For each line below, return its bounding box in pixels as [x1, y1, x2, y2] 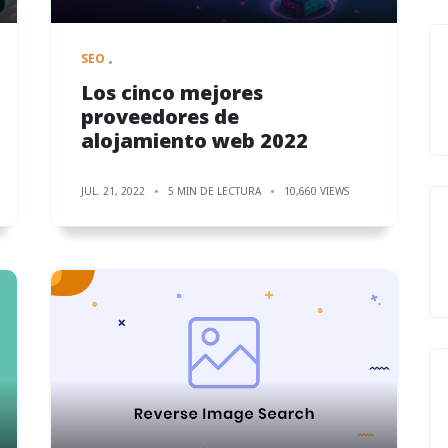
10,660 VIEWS [284, 183, 349, 198]
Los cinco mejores [81, 78, 263, 106]
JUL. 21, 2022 [81, 183, 145, 198]
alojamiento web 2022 [81, 126, 308, 154]
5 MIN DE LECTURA [168, 183, 261, 198]
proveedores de [81, 102, 239, 130]
